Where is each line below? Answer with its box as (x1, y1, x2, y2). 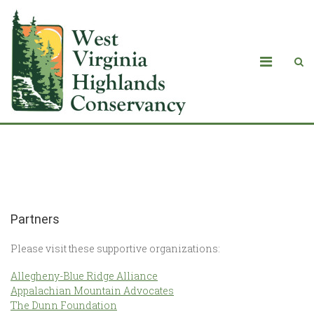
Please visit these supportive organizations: (11, 242, 220, 255)
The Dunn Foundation (11, 299, 117, 312)
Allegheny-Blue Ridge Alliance (11, 269, 158, 282)
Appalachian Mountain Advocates (11, 284, 174, 297)
